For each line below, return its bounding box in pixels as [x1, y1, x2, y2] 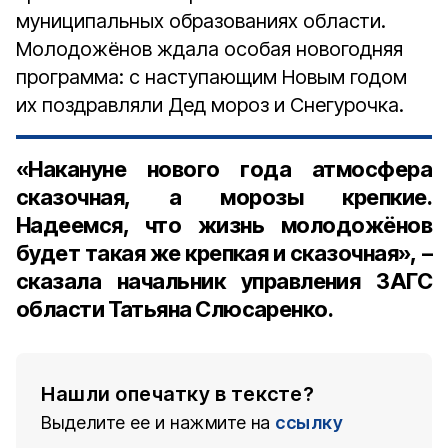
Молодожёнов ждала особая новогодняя [16, 37, 403, 61]
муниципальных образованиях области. [16, 9, 386, 33]
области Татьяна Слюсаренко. [16, 296, 334, 322]
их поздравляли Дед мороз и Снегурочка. [16, 93, 404, 117]
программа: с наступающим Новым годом [16, 65, 407, 89]
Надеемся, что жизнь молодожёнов [16, 212, 432, 238]
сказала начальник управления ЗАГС [16, 268, 432, 294]
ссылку [275, 412, 343, 433]
